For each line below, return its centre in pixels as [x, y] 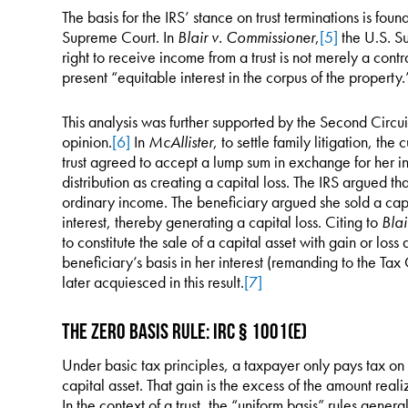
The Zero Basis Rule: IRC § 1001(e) [184, 331]
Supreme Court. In [119, 37]
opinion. [87, 142]
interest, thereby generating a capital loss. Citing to [221, 222]
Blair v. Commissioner [246, 37]
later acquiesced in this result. [153, 282]
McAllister [180, 142]
